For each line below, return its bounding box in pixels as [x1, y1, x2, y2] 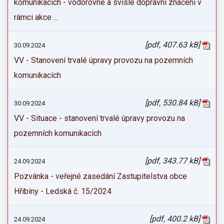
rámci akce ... [14, 12, 58, 22]
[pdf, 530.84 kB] [145, 98, 202, 107]
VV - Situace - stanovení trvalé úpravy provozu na [14, 113, 185, 123]
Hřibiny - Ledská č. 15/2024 [14, 186, 111, 196]
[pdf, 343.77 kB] [145, 156, 202, 165]
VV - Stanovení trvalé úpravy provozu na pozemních [14, 55, 193, 65]
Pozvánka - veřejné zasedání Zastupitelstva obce [14, 171, 187, 181]
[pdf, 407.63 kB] [145, 40, 202, 49]
